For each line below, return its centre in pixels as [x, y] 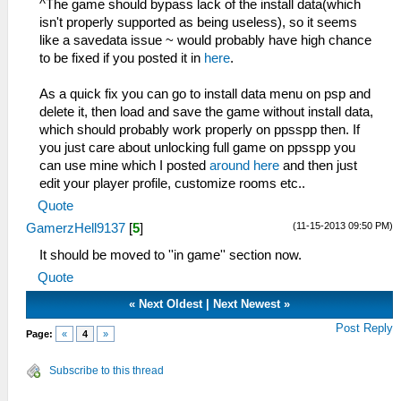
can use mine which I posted [124, 165]
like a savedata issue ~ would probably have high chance [205, 40]
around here [244, 165]
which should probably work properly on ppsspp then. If [200, 129]
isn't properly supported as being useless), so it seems [198, 22]
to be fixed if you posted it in [122, 58]
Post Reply [365, 328]
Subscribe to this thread [107, 370]
